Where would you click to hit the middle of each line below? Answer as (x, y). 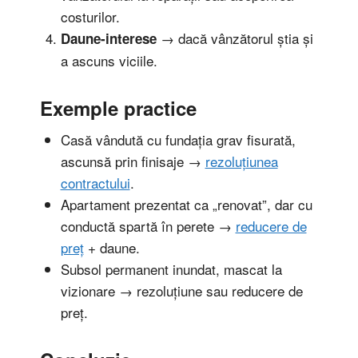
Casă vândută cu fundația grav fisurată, (178, 139)
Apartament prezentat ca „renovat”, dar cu (186, 204)
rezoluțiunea (241, 161)
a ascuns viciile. (109, 60)
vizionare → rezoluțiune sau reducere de (181, 290)
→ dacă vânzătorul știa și (235, 38)
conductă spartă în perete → (148, 226)
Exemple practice (118, 108)
